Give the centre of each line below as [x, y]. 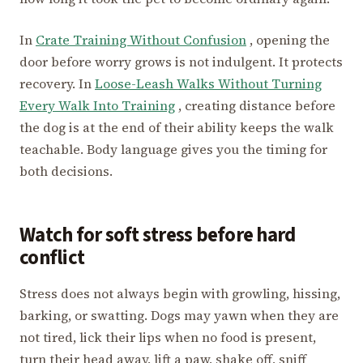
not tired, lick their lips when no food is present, [168, 337]
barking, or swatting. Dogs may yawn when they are [179, 315]
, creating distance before [255, 106]
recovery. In [57, 84]
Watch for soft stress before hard [158, 236]
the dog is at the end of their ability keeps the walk [177, 128]
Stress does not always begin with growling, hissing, [180, 293]
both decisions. [66, 171]
